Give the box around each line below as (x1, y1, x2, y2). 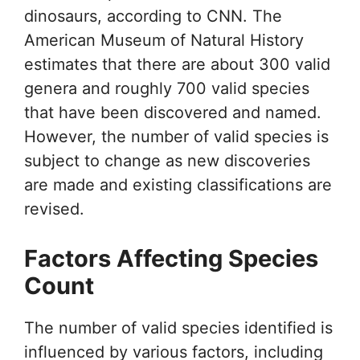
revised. (24, 198, 84, 219)
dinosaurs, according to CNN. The (24, 6, 282, 26)
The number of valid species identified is (24, 317, 333, 337)
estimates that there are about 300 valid (24, 54, 330, 74)
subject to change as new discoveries (24, 150, 310, 170)
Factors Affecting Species (24, 243, 318, 272)
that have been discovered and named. (24, 102, 321, 122)
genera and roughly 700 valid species (24, 78, 309, 98)
